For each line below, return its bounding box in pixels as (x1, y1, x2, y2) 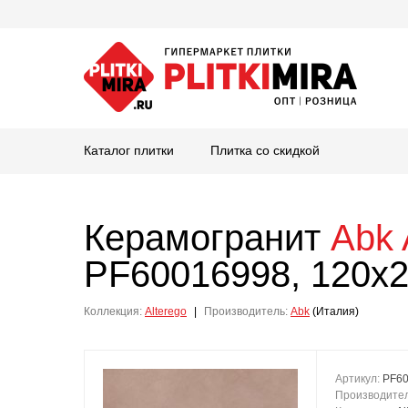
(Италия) (310, 305, 359, 318)
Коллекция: (84, 305, 142, 318)
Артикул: (335, 372, 382, 385)
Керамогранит (84, 218, 331, 258)
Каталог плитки (84, 143, 174, 158)
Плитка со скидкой (210, 143, 320, 158)
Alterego (145, 305, 187, 318)
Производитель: (204, 305, 288, 318)
